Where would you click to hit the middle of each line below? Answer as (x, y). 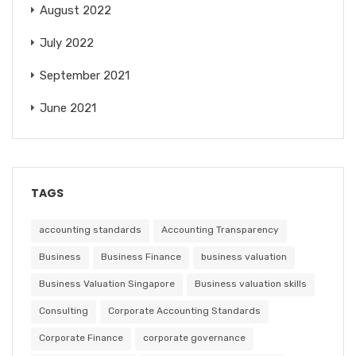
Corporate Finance (81, 337)
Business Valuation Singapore (107, 283)
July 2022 (67, 43)
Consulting (64, 310)
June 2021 (68, 108)
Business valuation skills (251, 283)
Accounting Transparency (220, 229)
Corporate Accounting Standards (184, 310)
